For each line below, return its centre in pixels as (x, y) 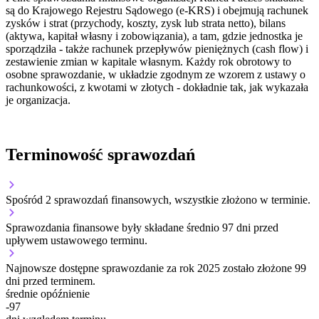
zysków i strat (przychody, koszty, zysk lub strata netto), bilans (146, 23)
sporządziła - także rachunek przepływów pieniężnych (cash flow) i (157, 49)
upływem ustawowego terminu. (77, 241)
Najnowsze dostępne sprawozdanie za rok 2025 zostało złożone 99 (156, 268)
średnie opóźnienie (48, 294)
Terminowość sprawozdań (100, 155)
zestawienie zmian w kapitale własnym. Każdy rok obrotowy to (148, 62)
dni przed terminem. (51, 281)
